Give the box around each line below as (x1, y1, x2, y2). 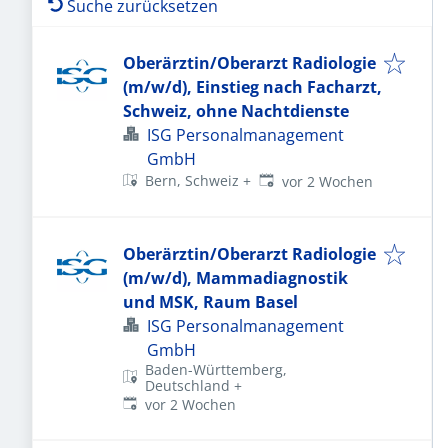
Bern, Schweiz (145, 171, 240, 191)
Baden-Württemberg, (145, 360, 288, 379)
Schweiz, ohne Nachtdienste (123, 100, 349, 122)
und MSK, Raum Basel (123, 291, 298, 313)
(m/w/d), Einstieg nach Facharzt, (123, 76, 382, 98)
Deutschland (145, 376, 231, 395)
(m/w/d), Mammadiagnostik (123, 267, 348, 289)
